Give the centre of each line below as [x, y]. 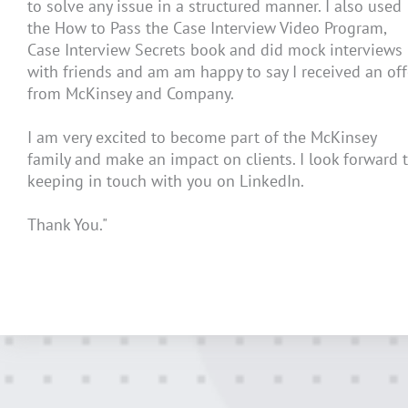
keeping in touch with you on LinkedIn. [166, 181]
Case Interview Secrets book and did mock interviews [215, 50]
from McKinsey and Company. [131, 94]
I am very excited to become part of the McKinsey [202, 138]
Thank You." [67, 225]
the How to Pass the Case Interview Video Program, [207, 28]
